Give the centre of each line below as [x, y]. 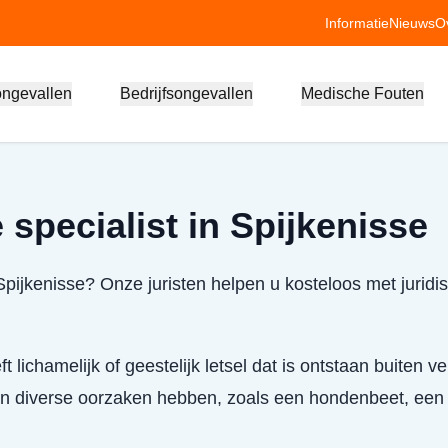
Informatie [357, 23]
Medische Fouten [362, 93]
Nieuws [412, 23]
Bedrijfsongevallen [186, 93]
